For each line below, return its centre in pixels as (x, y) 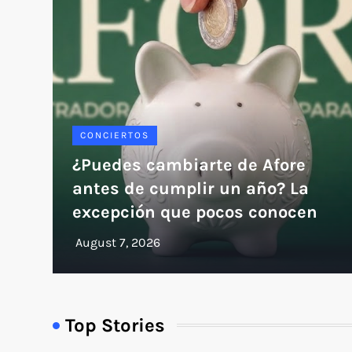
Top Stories (115, 325)
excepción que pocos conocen (195, 212)
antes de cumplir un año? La (191, 188)
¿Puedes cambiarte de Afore (189, 165)
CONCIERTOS (115, 135)
